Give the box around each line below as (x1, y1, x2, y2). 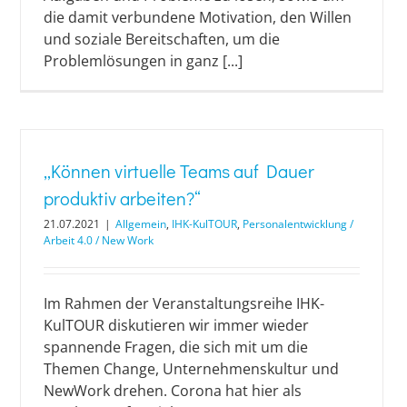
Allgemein (115, 215, 166, 232)
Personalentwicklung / (243, 215, 353, 232)
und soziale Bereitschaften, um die (44, 28, 280, 49)
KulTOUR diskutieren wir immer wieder (44, 314, 309, 335)
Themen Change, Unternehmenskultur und (44, 358, 339, 379)
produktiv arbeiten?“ (44, 185, 201, 210)
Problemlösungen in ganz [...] (44, 50, 243, 71)
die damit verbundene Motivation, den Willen (44, 6, 352, 27)
